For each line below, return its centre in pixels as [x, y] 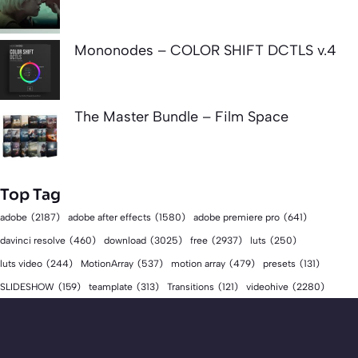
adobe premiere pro [237, 217]
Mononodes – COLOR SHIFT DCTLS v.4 [205, 50]
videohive [267, 286]
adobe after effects [109, 217]
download [125, 240]
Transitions [191, 286]
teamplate [111, 286]
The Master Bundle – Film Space [181, 116]
